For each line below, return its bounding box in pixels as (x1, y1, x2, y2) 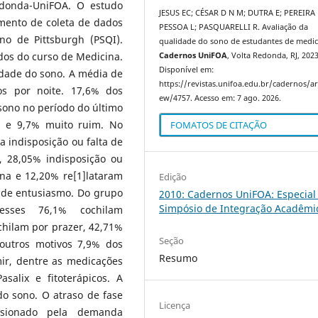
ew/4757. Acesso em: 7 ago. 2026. (159, 93, 282, 103)
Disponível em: (159, 65, 214, 75)
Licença (159, 298, 191, 312)
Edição (159, 170, 187, 183)
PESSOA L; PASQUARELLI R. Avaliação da (159, 22, 309, 32)
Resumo (159, 251, 198, 265)
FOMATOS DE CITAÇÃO (170, 118, 268, 131)
